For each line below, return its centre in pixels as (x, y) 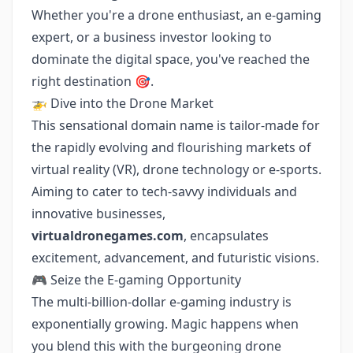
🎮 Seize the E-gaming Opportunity (136, 280)
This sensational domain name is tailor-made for (176, 125)
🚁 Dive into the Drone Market (123, 103)
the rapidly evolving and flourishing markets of (171, 147)
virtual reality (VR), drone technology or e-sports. (176, 169)
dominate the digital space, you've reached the (171, 59)
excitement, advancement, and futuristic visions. (175, 258)
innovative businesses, (98, 214)
